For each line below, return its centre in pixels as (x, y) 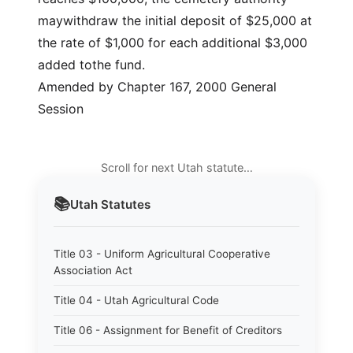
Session (61, 109)
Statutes (124, 204)
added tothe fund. (91, 65)
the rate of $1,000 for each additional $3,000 (173, 43)
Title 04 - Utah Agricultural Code (136, 300)
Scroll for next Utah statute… (176, 167)
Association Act (93, 270)
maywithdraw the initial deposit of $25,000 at (175, 20)
